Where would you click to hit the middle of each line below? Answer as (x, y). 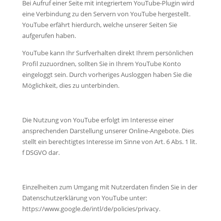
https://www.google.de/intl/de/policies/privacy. (91, 208)
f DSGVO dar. (41, 152)
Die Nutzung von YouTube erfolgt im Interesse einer (98, 120)
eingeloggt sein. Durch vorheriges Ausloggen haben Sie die (107, 74)
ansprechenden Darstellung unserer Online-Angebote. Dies (108, 130)
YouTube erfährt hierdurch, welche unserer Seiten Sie (99, 24)
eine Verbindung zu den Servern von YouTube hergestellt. (106, 14)
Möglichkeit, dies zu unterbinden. (71, 85)
